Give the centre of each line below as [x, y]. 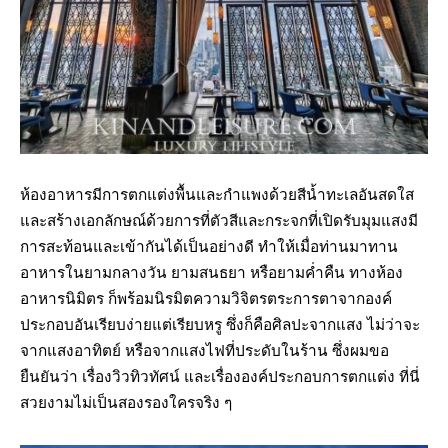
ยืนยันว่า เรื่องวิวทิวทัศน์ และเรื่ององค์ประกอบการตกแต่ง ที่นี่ [220, 377]
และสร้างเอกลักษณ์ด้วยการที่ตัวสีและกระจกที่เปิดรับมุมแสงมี [219, 221]
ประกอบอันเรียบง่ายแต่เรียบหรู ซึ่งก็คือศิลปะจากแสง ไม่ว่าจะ [220, 325]
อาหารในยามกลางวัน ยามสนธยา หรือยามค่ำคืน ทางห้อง [211, 273]
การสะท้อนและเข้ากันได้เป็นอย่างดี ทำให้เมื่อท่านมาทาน [209, 247]
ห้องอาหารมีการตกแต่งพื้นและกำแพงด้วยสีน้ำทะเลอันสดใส [217, 195]
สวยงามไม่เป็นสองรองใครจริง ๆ [126, 403]
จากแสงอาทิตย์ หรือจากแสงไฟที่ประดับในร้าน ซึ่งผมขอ [204, 351]
